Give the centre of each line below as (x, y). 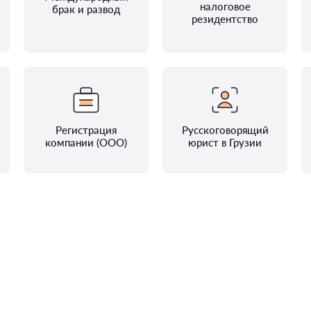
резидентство (225, 19)
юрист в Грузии (225, 142)
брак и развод (86, 9)
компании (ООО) (86, 142)
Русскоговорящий (225, 130)
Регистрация (86, 130)
